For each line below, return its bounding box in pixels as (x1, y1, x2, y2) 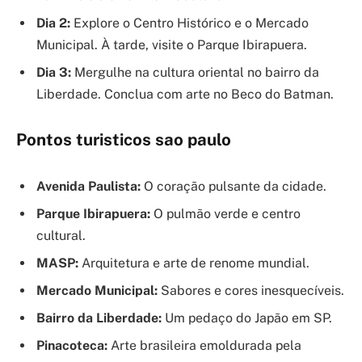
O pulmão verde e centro (150, 205, 301, 221)
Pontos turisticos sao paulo (16, 130, 231, 150)
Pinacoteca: (36, 337, 107, 353)
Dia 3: (36, 64, 71, 80)
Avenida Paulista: (36, 178, 141, 194)
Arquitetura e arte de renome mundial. (78, 255, 309, 271)
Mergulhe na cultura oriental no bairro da (71, 64, 319, 80)
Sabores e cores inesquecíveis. (158, 282, 344, 298)
